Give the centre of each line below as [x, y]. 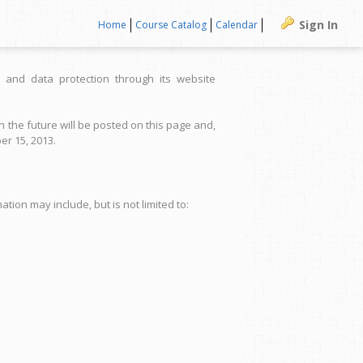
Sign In [319, 25]
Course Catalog [171, 25]
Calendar [236, 25]
